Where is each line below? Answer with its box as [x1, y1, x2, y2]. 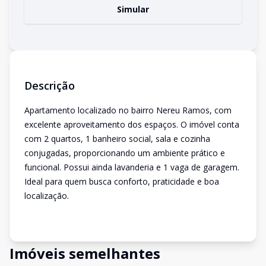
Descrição [24, 78, 75, 93]
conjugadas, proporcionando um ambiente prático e [24, 147, 225, 159]
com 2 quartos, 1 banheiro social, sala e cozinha [24, 133, 210, 144]
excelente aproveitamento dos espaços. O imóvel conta [24, 119, 239, 130]
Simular [117, 4, 149, 15]
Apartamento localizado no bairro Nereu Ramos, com [24, 104, 232, 116]
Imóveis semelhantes [9, 243, 160, 263]
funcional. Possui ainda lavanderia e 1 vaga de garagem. [24, 161, 239, 173]
